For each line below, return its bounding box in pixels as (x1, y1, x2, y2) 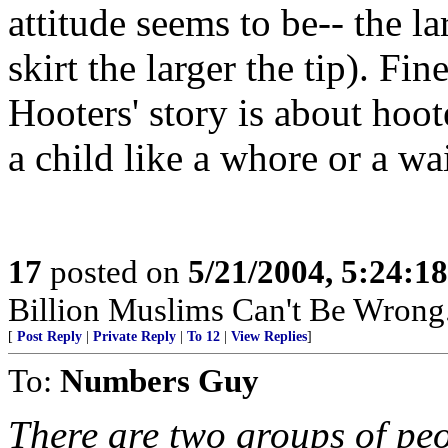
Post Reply (17, 329, 82, 344)
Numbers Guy (60, 362, 259, 399)
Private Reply (93, 329, 176, 344)
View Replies (231, 329, 307, 344)
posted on (42, 253, 188, 290)
